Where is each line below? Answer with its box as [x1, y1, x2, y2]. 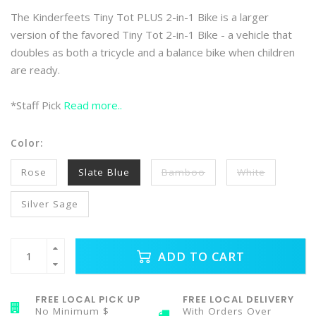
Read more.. [63, 98, 122, 112]
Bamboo [162, 166, 205, 178]
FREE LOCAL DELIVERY [183, 293, 294, 306]
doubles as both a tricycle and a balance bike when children [11, 45, 295, 59]
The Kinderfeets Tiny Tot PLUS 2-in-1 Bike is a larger [11, 10, 269, 24]
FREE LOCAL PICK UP [35, 293, 140, 306]
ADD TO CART [154, 248, 245, 265]
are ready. [11, 63, 60, 77]
